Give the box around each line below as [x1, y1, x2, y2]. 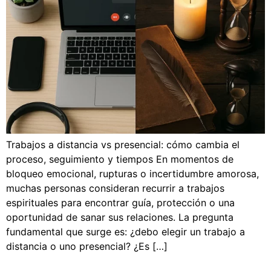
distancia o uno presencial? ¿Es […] [6, 240, 168, 253]
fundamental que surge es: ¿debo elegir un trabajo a [6, 226, 245, 238]
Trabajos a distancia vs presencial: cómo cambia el [6, 139, 240, 151]
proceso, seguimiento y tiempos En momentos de [6, 153, 233, 166]
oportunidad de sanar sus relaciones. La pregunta [6, 211, 233, 224]
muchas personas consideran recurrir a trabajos [6, 182, 224, 195]
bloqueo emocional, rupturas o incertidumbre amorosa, [6, 168, 259, 180]
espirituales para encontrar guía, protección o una [6, 197, 235, 209]
